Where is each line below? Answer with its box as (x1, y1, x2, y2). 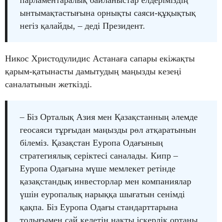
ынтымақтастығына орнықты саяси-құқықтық (20, 7, 196, 18)
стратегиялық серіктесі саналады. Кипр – (20, 150, 178, 161)
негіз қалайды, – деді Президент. (20, 20, 145, 31)
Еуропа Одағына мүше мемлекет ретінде (20, 163, 175, 173)
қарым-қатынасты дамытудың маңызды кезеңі (5, 66, 181, 76)
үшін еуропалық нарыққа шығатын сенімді (20, 189, 185, 199)
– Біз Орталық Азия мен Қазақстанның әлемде (20, 111, 198, 122)
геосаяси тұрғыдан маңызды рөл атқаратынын (20, 124, 196, 135)
